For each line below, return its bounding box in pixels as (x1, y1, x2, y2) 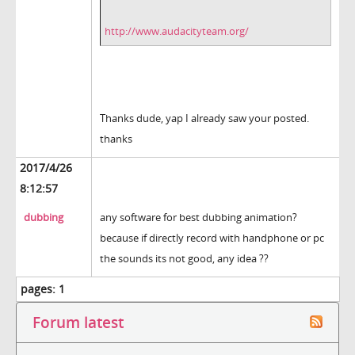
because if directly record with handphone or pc (100, 231, 324, 246)
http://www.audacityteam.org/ (105, 24, 249, 39)
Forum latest (32, 312, 124, 333)
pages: (21, 281, 55, 297)
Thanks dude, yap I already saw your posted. (100, 111, 309, 126)
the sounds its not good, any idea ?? (100, 251, 269, 266)
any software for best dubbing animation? (100, 210, 297, 225)
